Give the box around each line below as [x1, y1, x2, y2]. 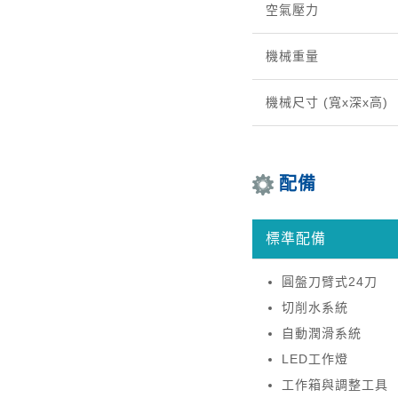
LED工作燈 [281, 352, 348, 367]
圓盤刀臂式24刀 [281, 275, 382, 290]
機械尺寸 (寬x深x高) [265, 95, 388, 110]
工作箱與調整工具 [281, 378, 388, 393]
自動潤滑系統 [281, 326, 362, 341]
